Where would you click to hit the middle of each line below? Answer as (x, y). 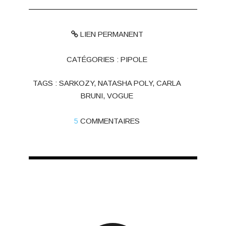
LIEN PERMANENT (110, 34)
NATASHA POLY (125, 83)
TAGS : (46, 83)
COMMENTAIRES (110, 121)
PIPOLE (134, 59)
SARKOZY (77, 83)
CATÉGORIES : (94, 59)
